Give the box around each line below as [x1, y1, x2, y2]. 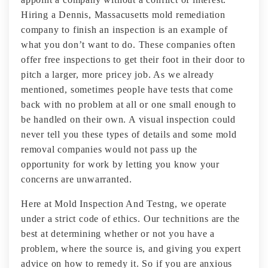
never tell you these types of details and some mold [21, 129, 237, 139]
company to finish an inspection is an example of [21, 25, 228, 35]
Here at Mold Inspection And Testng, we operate [21, 199, 227, 209]
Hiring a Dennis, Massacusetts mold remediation [21, 10, 226, 20]
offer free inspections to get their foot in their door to [21, 54, 245, 65]
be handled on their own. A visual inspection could [21, 114, 236, 124]
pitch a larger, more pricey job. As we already [21, 69, 214, 80]
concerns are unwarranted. [21, 174, 133, 184]
